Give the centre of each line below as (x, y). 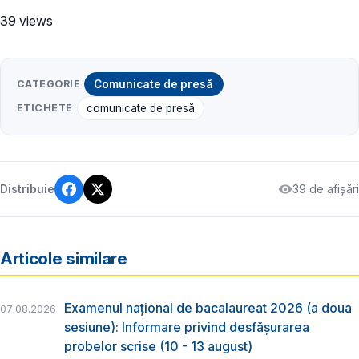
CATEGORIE (49, 84)
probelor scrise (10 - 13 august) (158, 347)
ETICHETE (45, 108)
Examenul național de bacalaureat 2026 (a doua (208, 308)
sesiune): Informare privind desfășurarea (187, 327)
